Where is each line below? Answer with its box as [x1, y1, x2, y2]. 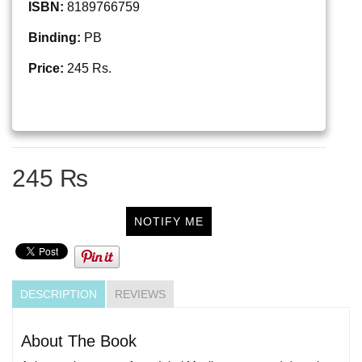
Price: [28, 61, 64, 76]
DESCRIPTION [20, 287, 97, 301]
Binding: [28, 31, 81, 45]
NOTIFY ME [134, 215, 204, 229]
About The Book [21, 331, 137, 350]
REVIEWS [115, 287, 166, 301]
